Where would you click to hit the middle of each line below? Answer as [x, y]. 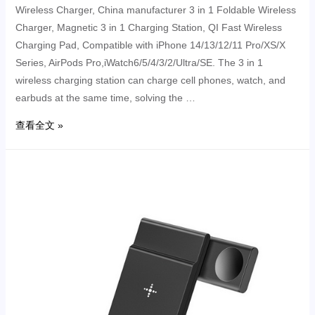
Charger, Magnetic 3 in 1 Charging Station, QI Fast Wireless [148, 28]
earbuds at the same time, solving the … [105, 98]
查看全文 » [39, 126]
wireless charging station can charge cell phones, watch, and [150, 81]
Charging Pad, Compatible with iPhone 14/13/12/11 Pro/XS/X [150, 45]
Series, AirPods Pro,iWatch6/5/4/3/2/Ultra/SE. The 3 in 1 [139, 63]
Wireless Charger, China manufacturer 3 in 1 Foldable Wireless [155, 10]
